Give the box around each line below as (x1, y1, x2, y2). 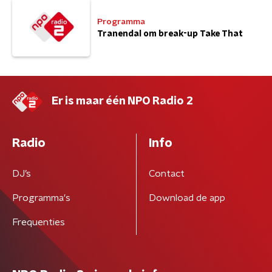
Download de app (148, 193, 225, 203)
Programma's (12, 193, 70, 203)
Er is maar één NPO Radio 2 (52, 96, 193, 107)
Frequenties (12, 217, 65, 227)
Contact (148, 169, 185, 178)
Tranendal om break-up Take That (97, 29, 243, 38)
